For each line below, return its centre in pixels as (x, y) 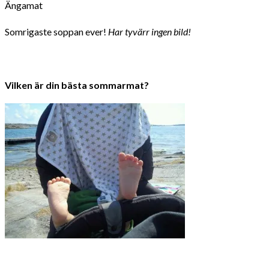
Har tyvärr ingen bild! (150, 31)
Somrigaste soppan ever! (56, 31)
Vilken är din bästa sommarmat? (77, 85)
